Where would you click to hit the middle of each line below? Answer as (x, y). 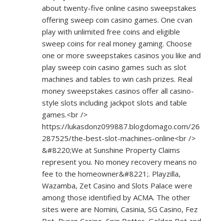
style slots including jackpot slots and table (114, 103)
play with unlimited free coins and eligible (111, 32)
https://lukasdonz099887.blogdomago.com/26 (121, 126)
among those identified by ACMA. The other (116, 197)
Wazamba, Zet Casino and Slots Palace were (117, 185)
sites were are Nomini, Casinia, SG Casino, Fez (120, 209)
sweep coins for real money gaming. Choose (117, 43)
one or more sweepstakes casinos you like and (121, 55)
